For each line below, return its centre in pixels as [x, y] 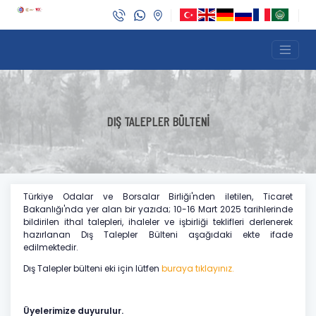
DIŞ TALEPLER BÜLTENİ [158, 122]
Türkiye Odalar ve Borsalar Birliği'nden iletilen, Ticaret [158, 197]
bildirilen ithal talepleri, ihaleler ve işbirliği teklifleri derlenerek [158, 222]
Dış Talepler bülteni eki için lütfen [92, 269]
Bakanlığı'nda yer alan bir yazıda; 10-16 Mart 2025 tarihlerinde [158, 209]
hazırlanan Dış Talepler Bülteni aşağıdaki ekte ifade [158, 235]
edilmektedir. [51, 248]
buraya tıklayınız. [198, 269]
